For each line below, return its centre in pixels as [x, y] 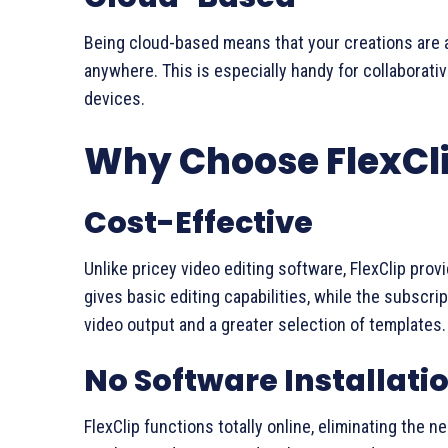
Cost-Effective [198, 223]
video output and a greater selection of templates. [265, 325]
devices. [114, 99]
